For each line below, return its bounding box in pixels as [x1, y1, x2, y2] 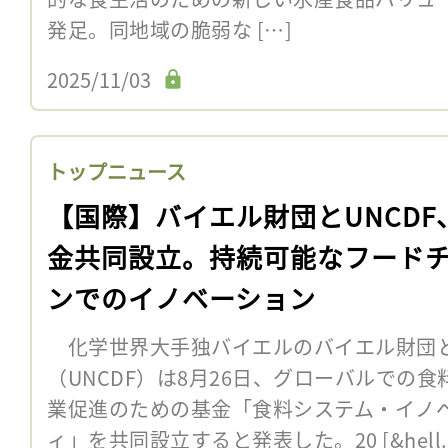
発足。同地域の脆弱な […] [47, 14, 292, 44]
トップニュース [47, 156, 186, 186]
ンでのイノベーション [47, 278, 316, 316]
